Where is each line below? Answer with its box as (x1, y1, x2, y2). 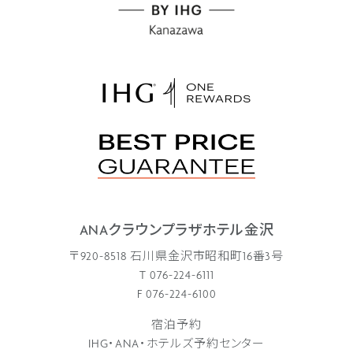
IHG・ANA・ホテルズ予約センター (87, 338, 266, 351)
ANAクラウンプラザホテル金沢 (79, 224, 274, 239)
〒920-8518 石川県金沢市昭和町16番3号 (69, 251, 284, 263)
